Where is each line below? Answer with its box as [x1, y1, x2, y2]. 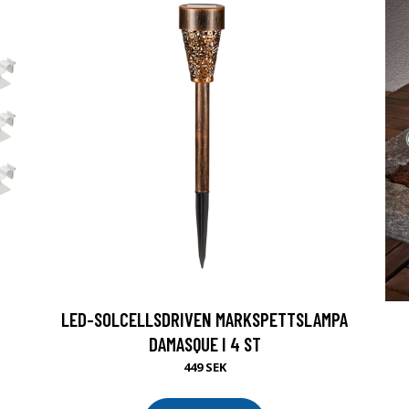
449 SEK [183, 359, 226, 375]
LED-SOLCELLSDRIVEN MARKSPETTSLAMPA [61, 308, 348, 330]
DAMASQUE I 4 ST [148, 332, 261, 355]
